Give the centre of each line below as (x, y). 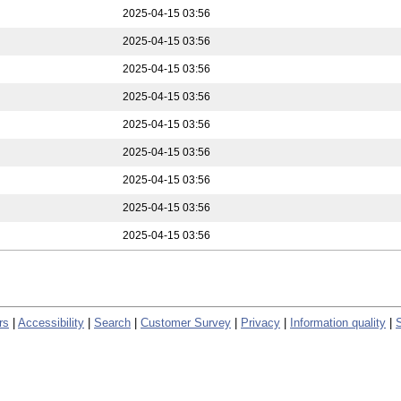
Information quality (338, 322)
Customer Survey (186, 322)
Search (112, 322)
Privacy (260, 322)
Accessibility (51, 322)
